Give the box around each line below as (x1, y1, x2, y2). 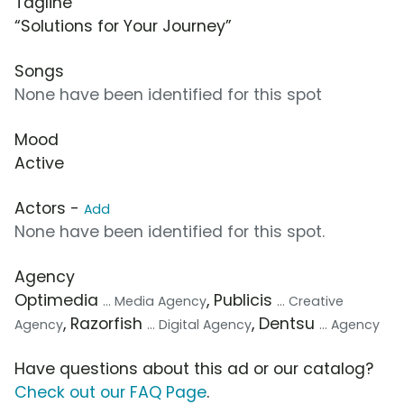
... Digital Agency (147, 316, 252, 335)
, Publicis (207, 289, 277, 312)
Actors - (14, 197, 84, 220)
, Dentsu (252, 313, 319, 335)
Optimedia (14, 289, 103, 312)
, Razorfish (63, 313, 147, 335)
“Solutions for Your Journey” (14, 15, 232, 38)
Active (14, 152, 64, 175)
